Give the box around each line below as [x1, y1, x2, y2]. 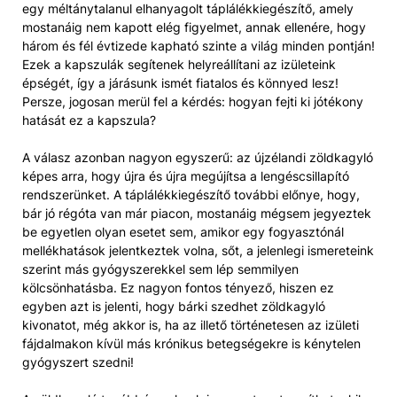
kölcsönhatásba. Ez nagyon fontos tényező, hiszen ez [22, 280, 334, 296]
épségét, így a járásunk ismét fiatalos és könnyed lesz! [22, 75, 339, 91]
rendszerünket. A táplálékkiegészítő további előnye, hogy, [22, 187, 360, 203]
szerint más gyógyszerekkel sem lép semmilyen [22, 261, 299, 277]
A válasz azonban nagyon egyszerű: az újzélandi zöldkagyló [22, 150, 373, 166]
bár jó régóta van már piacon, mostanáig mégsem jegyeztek [22, 206, 371, 222]
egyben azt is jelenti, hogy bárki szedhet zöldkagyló [22, 299, 325, 315]
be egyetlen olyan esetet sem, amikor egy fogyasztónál [22, 224, 344, 240]
